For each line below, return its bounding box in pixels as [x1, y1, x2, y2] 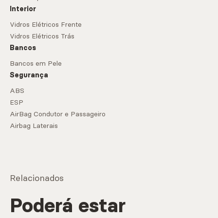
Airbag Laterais [10, 121, 58, 130]
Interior [10, 4, 36, 14]
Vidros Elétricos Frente [10, 20, 82, 29]
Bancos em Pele [10, 59, 62, 68]
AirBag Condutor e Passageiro [10, 109, 106, 119]
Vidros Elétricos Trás [10, 32, 74, 41]
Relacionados [10, 172, 64, 184]
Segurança [10, 71, 48, 80]
